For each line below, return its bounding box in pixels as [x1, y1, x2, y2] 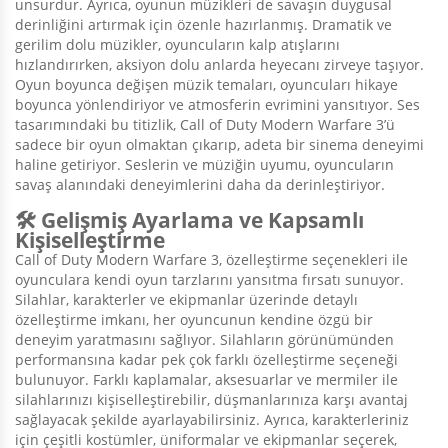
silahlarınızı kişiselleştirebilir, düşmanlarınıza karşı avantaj [15, 390, 408, 410]
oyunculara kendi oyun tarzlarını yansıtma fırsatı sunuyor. [15, 270, 404, 290]
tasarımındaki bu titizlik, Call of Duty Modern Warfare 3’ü [15, 115, 395, 135]
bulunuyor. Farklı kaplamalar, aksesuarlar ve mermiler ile [15, 370, 398, 390]
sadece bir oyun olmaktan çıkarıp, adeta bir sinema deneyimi [15, 135, 424, 155]
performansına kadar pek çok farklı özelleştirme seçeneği [15, 350, 398, 370]
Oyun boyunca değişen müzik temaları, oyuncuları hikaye [15, 75, 398, 95]
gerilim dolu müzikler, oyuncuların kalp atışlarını [15, 35, 340, 55]
